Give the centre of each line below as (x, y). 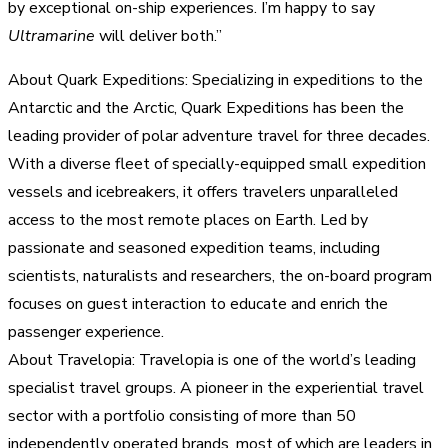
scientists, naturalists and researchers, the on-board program (220, 275)
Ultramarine (51, 35)
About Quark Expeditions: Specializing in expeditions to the (215, 79)
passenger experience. (86, 331)
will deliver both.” (158, 35)
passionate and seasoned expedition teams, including (194, 247)
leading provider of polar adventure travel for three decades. (219, 135)
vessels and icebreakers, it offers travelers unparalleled (203, 191)
